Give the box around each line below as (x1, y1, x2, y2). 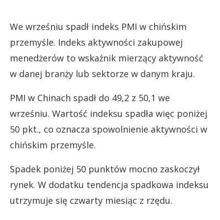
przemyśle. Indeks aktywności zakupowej (10, 36, 183, 48)
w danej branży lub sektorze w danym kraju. (10, 67, 195, 80)
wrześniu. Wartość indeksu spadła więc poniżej (10, 107, 207, 119)
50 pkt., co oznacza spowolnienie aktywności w (10, 123, 207, 135)
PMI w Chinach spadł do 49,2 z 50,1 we (10, 91, 170, 104)
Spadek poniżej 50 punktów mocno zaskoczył (10, 163, 200, 175)
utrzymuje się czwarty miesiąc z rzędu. (10, 194, 172, 206)
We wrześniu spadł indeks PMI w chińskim (10, 20, 187, 32)
